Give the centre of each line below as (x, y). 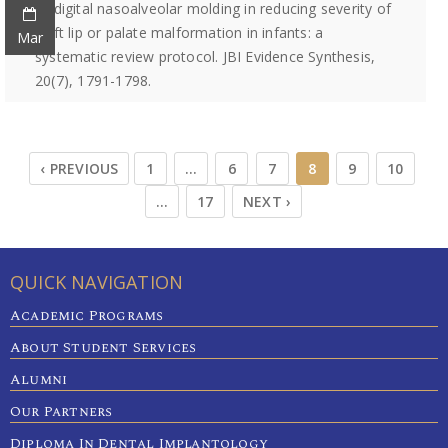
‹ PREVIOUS (79, 168)
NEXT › (267, 201)
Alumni (39, 379)
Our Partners (61, 411)
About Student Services (103, 347)
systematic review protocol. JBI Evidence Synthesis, (205, 56)
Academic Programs (87, 315)
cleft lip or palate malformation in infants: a (179, 32)
